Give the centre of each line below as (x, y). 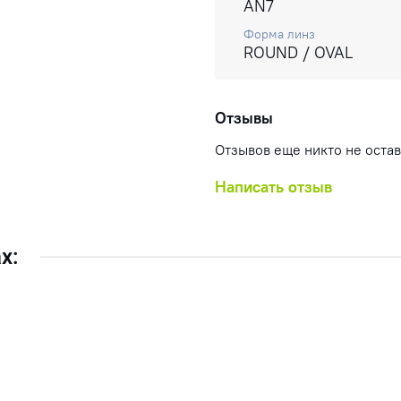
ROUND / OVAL (298, 52)
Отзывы (244, 118)
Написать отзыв (273, 186)
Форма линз (279, 34)
